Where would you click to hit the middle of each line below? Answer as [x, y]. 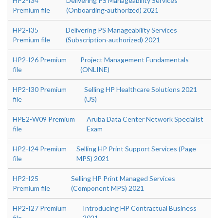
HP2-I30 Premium [40, 89]
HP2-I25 [26, 178]
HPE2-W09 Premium [44, 119]
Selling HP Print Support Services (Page [136, 149]
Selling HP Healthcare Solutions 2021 [140, 89]
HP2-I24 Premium [40, 149]
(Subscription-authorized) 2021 [113, 40]
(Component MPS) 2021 [107, 188]
